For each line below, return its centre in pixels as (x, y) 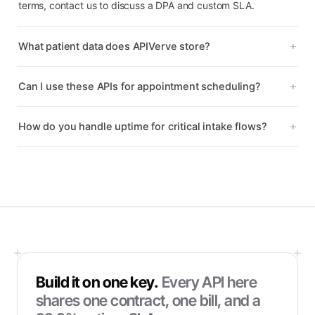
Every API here (209, 282)
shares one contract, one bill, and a (148, 300)
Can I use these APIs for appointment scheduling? (140, 86)
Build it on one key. (97, 282)
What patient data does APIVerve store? (115, 46)
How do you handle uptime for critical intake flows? (143, 127)
